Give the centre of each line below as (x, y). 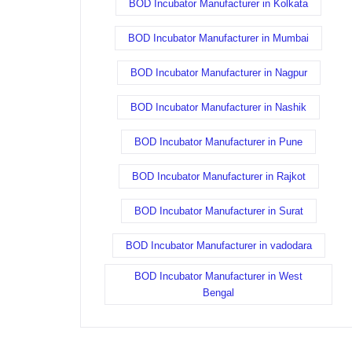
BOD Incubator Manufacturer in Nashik (218, 107)
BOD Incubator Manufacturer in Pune (218, 142)
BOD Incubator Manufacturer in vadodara (218, 246)
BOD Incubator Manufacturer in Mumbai (218, 38)
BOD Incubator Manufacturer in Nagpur (218, 73)
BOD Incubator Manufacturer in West (218, 276)
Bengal (218, 293)
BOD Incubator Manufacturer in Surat (218, 211)
